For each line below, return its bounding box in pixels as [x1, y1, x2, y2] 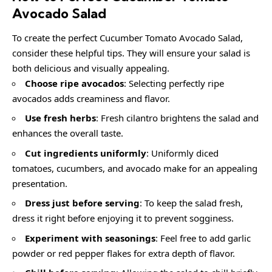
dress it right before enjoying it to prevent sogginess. [12, 212, 234, 225]
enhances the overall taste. [12, 127, 123, 140]
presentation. [12, 177, 67, 189]
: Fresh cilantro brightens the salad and [96, 112, 259, 124]
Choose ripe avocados [25, 76, 124, 89]
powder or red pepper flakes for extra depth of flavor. [12, 246, 235, 259]
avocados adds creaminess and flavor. [12, 92, 170, 104]
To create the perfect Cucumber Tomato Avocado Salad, [12, 31, 243, 44]
